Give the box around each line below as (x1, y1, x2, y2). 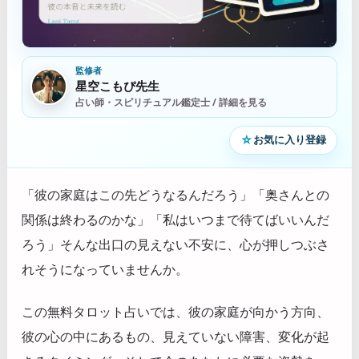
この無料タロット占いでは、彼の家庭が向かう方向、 (22, 303, 329, 321)
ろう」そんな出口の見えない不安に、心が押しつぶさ (22, 235, 329, 253)
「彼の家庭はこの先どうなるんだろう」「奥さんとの (22, 185, 329, 204)
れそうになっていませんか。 (22, 260, 188, 278)
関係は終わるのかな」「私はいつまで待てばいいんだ (22, 210, 329, 228)
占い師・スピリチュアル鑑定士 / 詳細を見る (75, 95, 267, 109)
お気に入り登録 (253, 132, 326, 147)
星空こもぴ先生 (75, 77, 159, 94)
